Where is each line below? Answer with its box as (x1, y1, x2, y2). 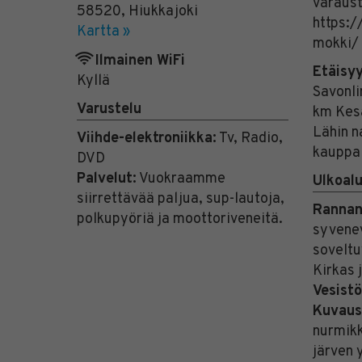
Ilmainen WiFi (90, 52, 185, 71)
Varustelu (76, 100, 141, 120)
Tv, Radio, (216, 129, 283, 149)
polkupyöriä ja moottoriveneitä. (76, 210, 283, 229)
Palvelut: (76, 170, 137, 189)
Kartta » (76, 23, 130, 42)
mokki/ (313, 35, 359, 54)
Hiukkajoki (128, 2, 198, 22)
